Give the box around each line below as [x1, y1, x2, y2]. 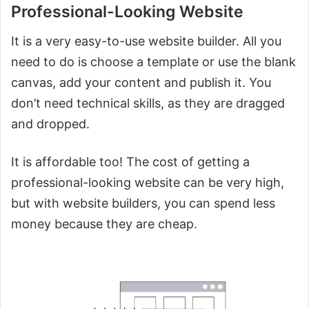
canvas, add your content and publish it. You [11, 74, 271, 90]
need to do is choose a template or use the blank [11, 54, 296, 69]
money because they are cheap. [11, 216, 197, 231]
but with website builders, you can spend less [11, 195, 275, 210]
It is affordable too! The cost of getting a [11, 154, 250, 169]
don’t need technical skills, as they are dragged [11, 95, 285, 110]
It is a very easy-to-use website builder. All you [11, 33, 281, 48]
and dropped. [11, 116, 90, 131]
